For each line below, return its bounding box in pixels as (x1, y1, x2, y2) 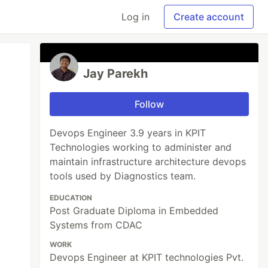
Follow (135, 98, 165, 110)
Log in (121, 11, 150, 23)
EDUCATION (50, 193, 93, 202)
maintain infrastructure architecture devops (50, 156, 246, 167)
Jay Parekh (83, 66, 148, 81)
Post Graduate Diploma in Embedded (50, 205, 219, 217)
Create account (173, 11, 244, 23)
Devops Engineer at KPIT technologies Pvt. (50, 251, 244, 263)
